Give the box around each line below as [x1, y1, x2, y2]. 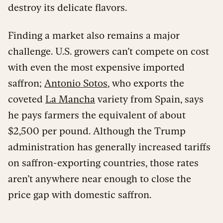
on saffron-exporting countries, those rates [8, 157, 199, 168]
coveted [8, 93, 45, 105]
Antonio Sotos [44, 77, 108, 89]
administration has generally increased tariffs [8, 141, 211, 152]
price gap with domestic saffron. [8, 189, 151, 200]
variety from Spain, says [95, 93, 204, 105]
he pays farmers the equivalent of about [8, 109, 186, 120]
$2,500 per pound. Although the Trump [8, 125, 186, 136]
